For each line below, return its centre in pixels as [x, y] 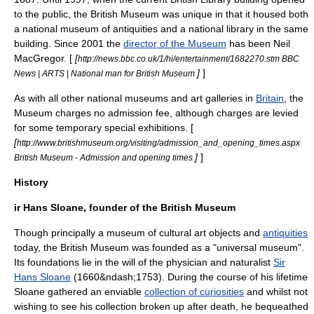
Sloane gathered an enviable [79, 292]
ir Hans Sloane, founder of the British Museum [125, 207]
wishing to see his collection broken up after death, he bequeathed [161, 306]
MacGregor [39, 58]
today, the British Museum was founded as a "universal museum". [159, 247]
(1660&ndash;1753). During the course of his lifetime [189, 277]
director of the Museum [175, 43]
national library [221, 29]
